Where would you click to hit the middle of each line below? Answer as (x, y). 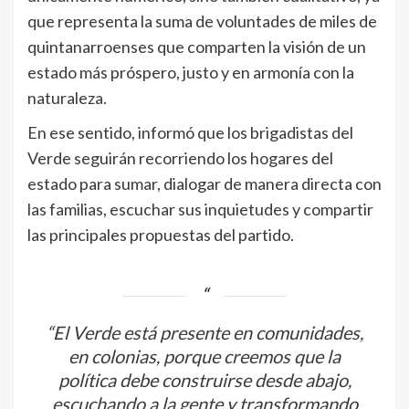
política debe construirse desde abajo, (204, 380)
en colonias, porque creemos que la (204, 357)
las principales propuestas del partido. (161, 235)
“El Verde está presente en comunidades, (204, 333)
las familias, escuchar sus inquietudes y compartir (200, 210)
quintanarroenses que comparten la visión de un (197, 47)
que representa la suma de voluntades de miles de (202, 21)
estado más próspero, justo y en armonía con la (191, 73)
